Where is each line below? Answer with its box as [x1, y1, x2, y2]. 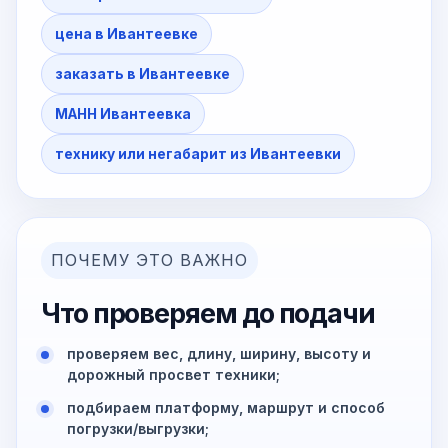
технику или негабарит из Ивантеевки [55, 146, 341, 163]
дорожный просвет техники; [67, 366, 280, 384]
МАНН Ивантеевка [55, 106, 191, 123]
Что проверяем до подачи [41, 297, 375, 331]
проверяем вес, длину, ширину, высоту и [67, 345, 371, 363]
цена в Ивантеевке [55, 26, 198, 43]
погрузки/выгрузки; [67, 420, 209, 438]
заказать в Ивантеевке [55, 66, 230, 83]
